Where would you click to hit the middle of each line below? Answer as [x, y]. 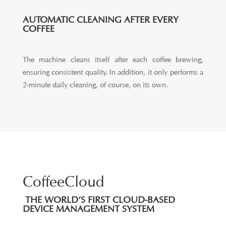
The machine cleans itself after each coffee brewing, [113, 60]
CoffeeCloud [63, 181]
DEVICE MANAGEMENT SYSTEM [88, 209]
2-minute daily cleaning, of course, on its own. [95, 85]
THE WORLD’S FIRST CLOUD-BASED [99, 200]
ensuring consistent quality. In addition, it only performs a [113, 72]
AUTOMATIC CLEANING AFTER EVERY [100, 20]
